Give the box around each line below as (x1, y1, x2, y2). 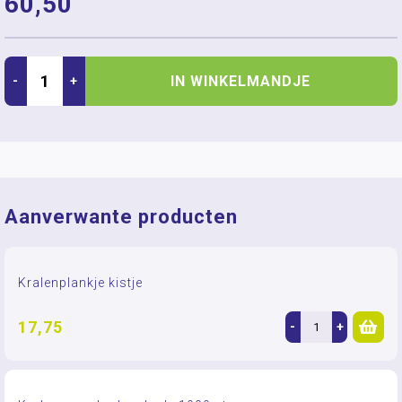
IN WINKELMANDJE (170, 72, 310, 90)
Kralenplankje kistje (18, 275, 143, 290)
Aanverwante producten (4, 205, 238, 228)
